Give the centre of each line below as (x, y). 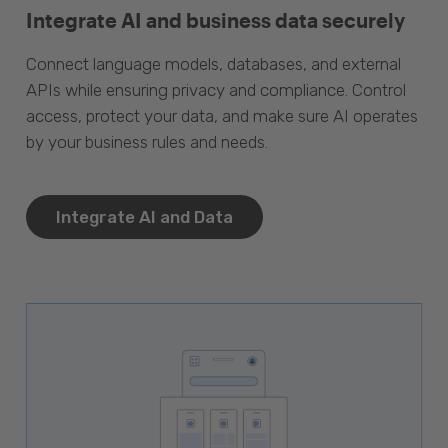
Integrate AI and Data (144, 216)
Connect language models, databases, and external (213, 63)
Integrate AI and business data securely (215, 19)
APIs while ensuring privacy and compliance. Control (216, 89)
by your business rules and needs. (147, 141)
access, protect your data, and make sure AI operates (222, 115)
